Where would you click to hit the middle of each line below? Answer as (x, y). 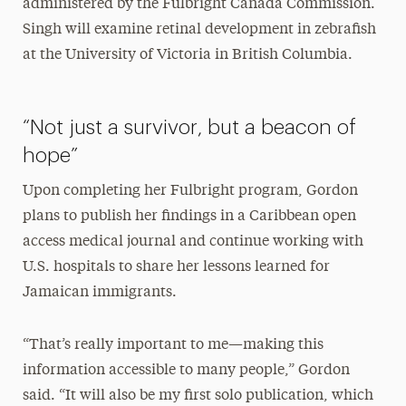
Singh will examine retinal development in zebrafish (199, 29)
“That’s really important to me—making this (173, 345)
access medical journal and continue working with (193, 242)
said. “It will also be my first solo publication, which (198, 396)
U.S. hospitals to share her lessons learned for (176, 267)
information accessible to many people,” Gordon (186, 370)
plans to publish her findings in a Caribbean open (189, 216)
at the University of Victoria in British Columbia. (187, 55)
